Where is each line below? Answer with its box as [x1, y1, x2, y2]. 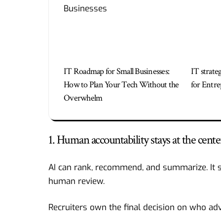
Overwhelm [64, 92, 103, 104]
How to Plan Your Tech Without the [64, 78, 179, 90]
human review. [48, 175, 105, 187]
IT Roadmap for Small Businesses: [64, 65, 169, 77]
